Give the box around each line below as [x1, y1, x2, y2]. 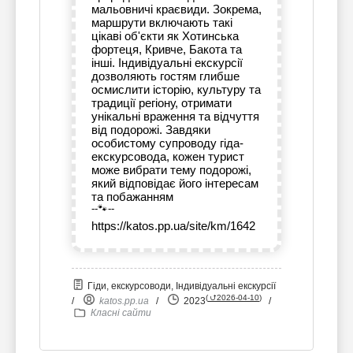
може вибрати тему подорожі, [91, 163, 251, 177]
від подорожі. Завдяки [91, 123, 210, 137]
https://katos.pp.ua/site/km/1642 [91, 219, 255, 233]
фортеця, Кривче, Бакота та [91, 43, 242, 57]
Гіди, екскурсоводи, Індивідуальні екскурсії [85, 281, 276, 292]
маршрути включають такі [91, 16, 232, 30]
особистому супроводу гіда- [91, 136, 243, 150]
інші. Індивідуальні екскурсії [91, 56, 243, 70]
